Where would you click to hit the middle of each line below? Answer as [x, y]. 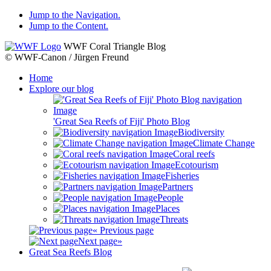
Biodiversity [201, 132]
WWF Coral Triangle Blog [115, 46]
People [170, 198]
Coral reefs [194, 154]
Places [168, 208]
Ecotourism [197, 165]
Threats [174, 219]
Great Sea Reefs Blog [70, 252]
